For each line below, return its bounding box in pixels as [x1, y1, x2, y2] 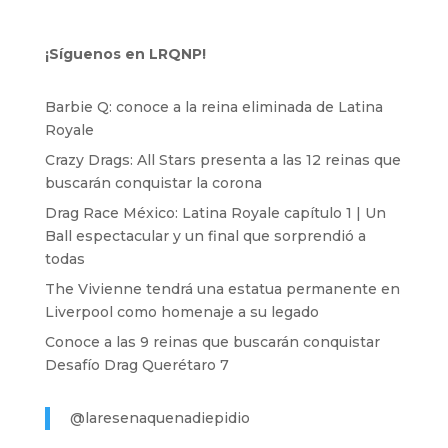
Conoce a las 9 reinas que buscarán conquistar [44, 333, 380, 352]
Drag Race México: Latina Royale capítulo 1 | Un [44, 204, 386, 223]
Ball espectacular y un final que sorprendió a [44, 227, 366, 246]
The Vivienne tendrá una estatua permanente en [44, 280, 400, 299]
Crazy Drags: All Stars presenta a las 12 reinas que [44, 151, 401, 170]
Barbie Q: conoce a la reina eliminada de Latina [44, 98, 383, 117]
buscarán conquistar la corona [44, 174, 262, 193]
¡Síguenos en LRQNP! [44, 45, 206, 64]
